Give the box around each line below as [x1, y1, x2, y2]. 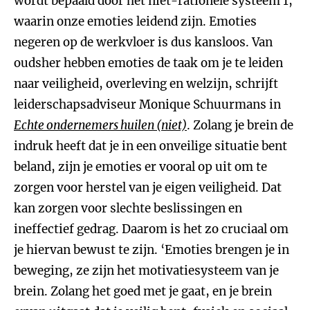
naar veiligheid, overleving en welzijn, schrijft [14, 76, 278, 91]
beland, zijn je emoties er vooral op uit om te [14, 159, 267, 174]
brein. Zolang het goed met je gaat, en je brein [14, 284, 272, 299]
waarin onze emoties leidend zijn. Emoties [14, 14, 257, 29]
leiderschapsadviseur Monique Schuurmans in [14, 97, 281, 112]
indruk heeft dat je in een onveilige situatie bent [14, 138, 287, 154]
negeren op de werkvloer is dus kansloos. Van [14, 35, 273, 50]
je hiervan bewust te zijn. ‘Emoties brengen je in [14, 242, 289, 257]
